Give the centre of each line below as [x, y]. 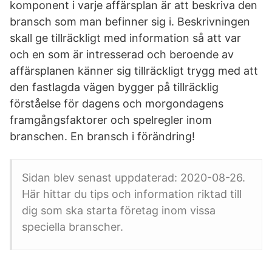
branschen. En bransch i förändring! [102, 136]
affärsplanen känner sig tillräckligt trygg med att [134, 71]
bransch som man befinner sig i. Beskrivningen [130, 22]
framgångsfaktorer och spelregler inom [111, 120]
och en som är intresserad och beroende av [122, 54]
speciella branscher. [73, 227]
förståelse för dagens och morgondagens [117, 104]
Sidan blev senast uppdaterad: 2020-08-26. [134, 178]
